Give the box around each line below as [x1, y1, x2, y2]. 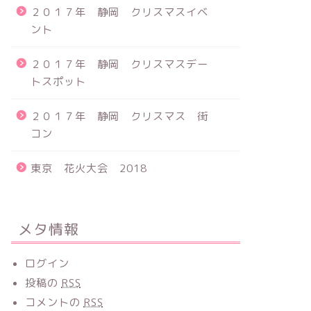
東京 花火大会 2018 [30, 161, 147, 176]
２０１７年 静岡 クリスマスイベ [30, 5, 208, 19]
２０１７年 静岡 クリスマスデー [30, 57, 208, 72]
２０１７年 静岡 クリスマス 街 [30, 109, 208, 124]
